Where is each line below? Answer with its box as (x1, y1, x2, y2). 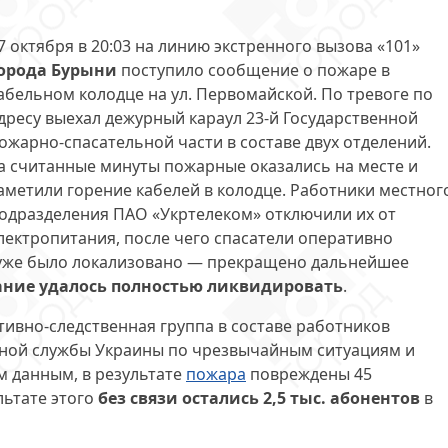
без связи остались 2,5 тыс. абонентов (98, 387, 420, 409)
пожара (186, 363, 246, 385)
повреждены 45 (246, 363, 372, 385)
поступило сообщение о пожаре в (117, 59, 390, 81)
